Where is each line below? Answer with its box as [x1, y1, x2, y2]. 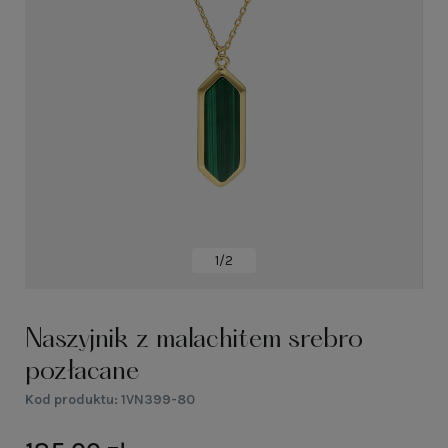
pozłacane [25, 359, 140, 386]
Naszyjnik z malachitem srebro [25, 327, 364, 354]
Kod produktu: [25, 390, 119, 408]
